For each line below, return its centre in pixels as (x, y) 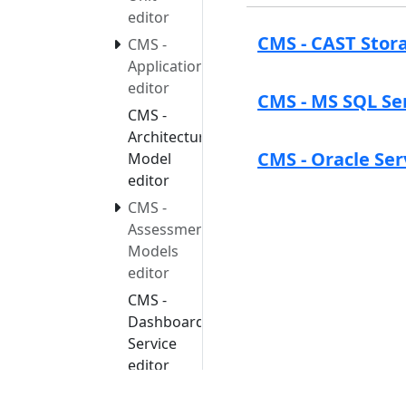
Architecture (170, 137)
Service (152, 344)
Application (166, 67)
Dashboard (166, 322)
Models (153, 251)
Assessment (169, 230)
